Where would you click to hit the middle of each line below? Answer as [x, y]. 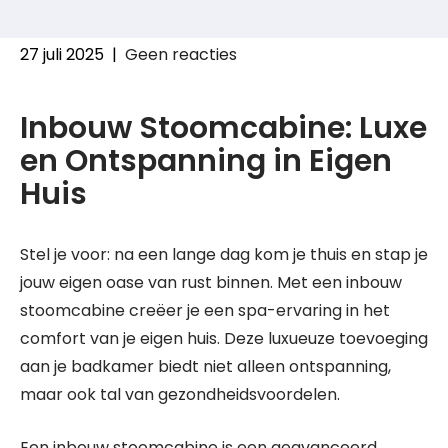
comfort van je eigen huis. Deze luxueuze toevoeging [224, 338]
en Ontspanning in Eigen [206, 161]
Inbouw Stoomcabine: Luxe [223, 128]
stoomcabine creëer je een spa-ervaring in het [205, 310]
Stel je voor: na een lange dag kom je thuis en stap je [224, 254]
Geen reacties [181, 54]
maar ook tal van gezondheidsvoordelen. [180, 394]
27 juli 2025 [62, 54]
